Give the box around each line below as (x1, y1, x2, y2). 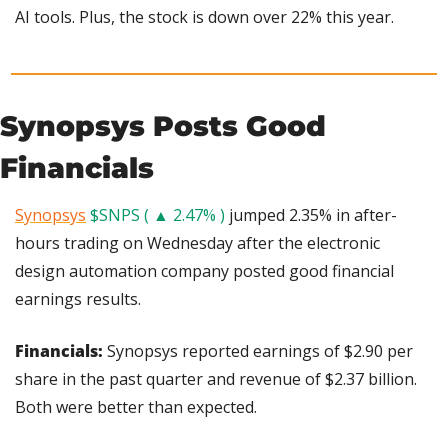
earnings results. (15, 287, 141, 310)
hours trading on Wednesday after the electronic (15, 231, 380, 254)
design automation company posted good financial (15, 259, 394, 282)
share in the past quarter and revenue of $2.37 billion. (15, 367, 417, 390)
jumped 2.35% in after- (225, 203, 397, 226)
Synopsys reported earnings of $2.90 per (107, 339, 413, 362)
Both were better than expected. (15, 395, 257, 418)
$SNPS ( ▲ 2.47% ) (90, 203, 225, 226)
